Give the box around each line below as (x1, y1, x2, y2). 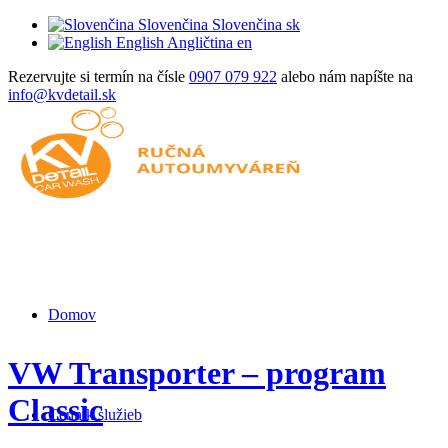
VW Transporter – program (8, 355, 386, 392)
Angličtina (167, 34, 233, 51)
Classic (8, 392, 103, 429)
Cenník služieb (48, 406, 142, 423)
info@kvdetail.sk (8, 86, 116, 103)
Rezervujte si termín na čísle (8, 68, 189, 85)
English (116, 34, 164, 51)
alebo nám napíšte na (277, 68, 413, 85)
